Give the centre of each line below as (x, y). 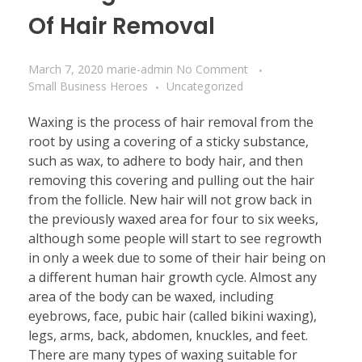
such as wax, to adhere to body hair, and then (166, 160)
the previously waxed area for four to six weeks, (173, 219)
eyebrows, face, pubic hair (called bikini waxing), (173, 316)
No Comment (212, 69)
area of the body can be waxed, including (151, 296)
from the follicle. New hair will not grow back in (170, 199)
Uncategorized (205, 86)
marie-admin (141, 69)
